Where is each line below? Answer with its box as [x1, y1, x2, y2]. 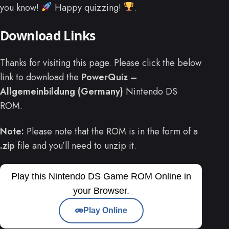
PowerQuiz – [81, 71, 137, 84]
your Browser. [73, 186, 129, 196]
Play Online [83, 206, 127, 215]
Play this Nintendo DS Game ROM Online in [11, 171, 191, 182]
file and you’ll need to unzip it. [15, 139, 136, 153]
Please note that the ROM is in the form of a [24, 125, 198, 139]
